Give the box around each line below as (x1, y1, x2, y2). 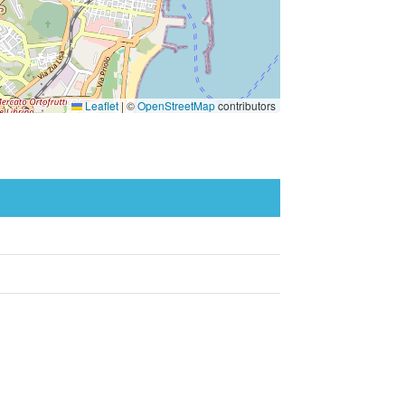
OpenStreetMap (137, 98, 215, 113)
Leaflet (82, 98, 118, 113)
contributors (215, 98, 276, 113)
